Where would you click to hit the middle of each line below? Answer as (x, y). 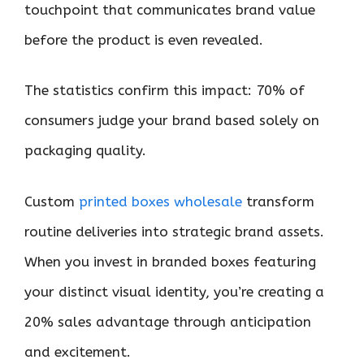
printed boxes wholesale (160, 201)
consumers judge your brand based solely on (172, 120)
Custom (52, 201)
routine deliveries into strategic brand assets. (174, 231)
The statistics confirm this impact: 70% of (165, 90)
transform (278, 201)
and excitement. (78, 351)
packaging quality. (85, 150)
